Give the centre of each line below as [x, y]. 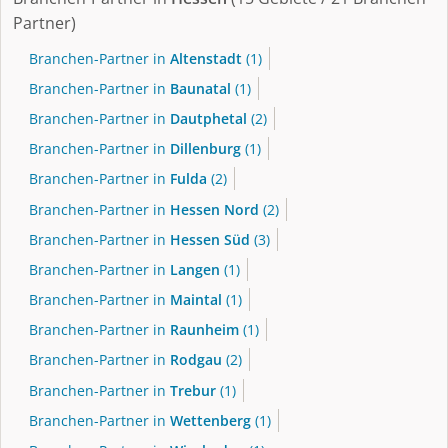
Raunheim [204, 330]
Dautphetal [208, 118]
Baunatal [200, 88]
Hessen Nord [214, 209]
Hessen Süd [210, 239]
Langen [195, 269]
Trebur [193, 390]
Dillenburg [205, 149]
